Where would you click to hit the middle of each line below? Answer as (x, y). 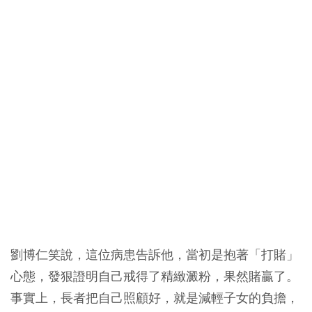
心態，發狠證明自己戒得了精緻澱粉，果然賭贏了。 (155, 276)
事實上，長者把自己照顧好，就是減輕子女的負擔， (155, 298)
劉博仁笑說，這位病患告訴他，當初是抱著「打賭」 (155, 255)
